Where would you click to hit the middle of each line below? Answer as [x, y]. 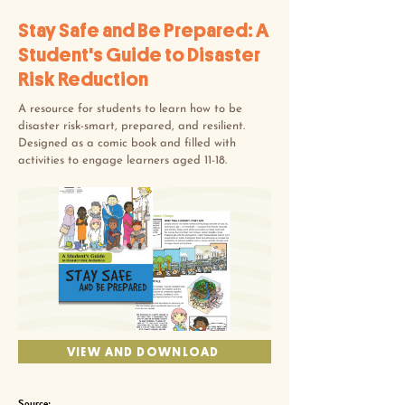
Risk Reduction [83, 80]
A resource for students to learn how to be [130, 109]
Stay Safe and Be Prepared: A [143, 31]
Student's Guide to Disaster [139, 55]
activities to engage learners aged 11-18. [122, 160]
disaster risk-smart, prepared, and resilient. [132, 126]
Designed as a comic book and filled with [127, 143]
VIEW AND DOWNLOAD [143, 351]
